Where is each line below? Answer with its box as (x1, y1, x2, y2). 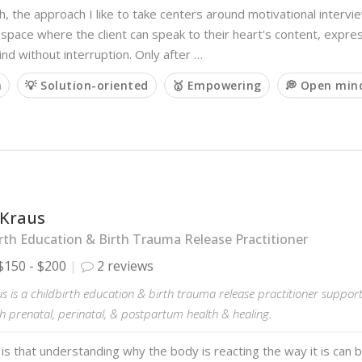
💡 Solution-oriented (25, 77, 149, 93)
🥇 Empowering (171, 77, 262, 93)
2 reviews (94, 256, 154, 275)
